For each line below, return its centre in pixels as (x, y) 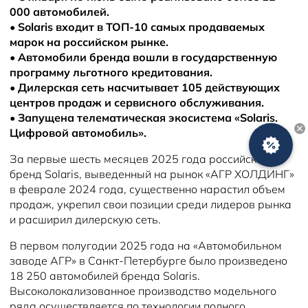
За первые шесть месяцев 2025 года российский (139, 159)
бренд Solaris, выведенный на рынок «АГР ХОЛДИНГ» (152, 174)
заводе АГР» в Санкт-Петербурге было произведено (148, 261)
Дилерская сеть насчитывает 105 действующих (149, 87)
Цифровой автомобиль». (78, 133)
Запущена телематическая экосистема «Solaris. (148, 118)
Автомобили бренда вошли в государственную (147, 57)
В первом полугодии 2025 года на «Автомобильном (146, 245)
